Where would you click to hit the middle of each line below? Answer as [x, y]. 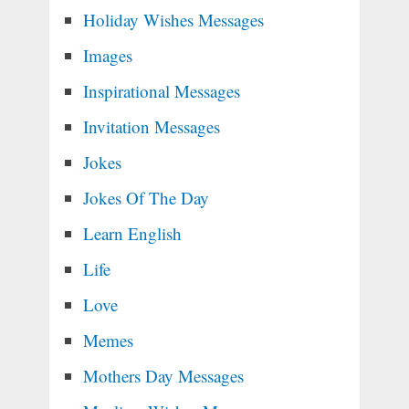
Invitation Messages [151, 127]
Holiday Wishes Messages [173, 20]
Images [107, 56]
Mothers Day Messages [163, 376]
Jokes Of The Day [146, 198]
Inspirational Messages [161, 91]
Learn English [132, 234]
